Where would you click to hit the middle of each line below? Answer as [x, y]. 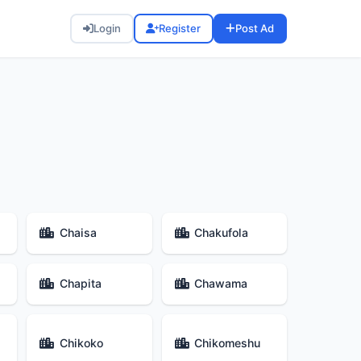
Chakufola [221, 233]
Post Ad [255, 29]
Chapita [80, 284]
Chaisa [78, 233]
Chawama [220, 284]
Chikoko [81, 342]
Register [180, 29]
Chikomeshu [227, 342]
